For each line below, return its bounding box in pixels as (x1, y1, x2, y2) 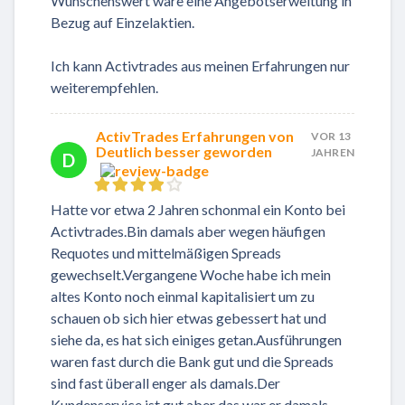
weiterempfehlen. (51, 79, 158, 97)
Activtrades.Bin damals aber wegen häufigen (51, 222, 325, 240)
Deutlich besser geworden (96, 143, 272, 161)
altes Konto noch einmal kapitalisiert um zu (51, 287, 315, 306)
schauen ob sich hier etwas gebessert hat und (51, 309, 326, 327)
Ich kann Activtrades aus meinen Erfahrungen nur (51, 57, 350, 75)
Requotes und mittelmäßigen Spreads (51, 244, 281, 262)
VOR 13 (310, 129, 351, 144)
